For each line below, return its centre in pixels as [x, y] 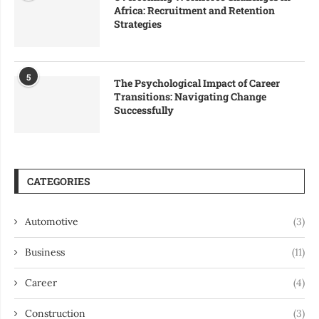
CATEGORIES [59, 181]
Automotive [52, 221]
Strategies [138, 23]
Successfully [144, 110]
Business [45, 252]
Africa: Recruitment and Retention [194, 10]
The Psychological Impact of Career [197, 83]
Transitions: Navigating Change [190, 96]
